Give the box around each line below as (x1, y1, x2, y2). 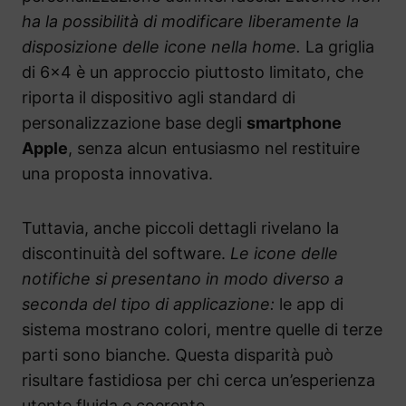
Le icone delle (230, 244, 338, 264)
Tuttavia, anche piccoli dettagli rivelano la (22, 218, 339, 238)
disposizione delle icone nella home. (22, 37, 301, 57)
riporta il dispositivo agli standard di (22, 88, 295, 108)
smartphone (246, 113, 342, 133)
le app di (275, 295, 343, 314)
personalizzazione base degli (22, 113, 246, 133)
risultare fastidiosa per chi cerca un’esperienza (22, 371, 375, 391)
